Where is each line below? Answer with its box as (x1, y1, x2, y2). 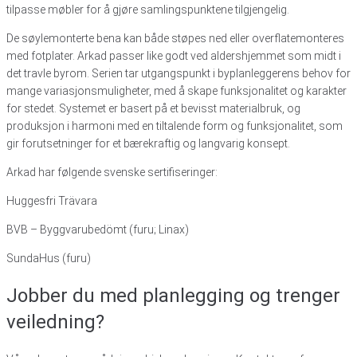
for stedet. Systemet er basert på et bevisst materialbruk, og (6, 101, 300, 115)
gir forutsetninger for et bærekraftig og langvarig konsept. (6, 136, 290, 150)
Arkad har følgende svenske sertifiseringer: (6, 165, 218, 178)
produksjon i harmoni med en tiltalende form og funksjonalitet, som (6, 119, 343, 132)
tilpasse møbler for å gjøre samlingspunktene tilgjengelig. (6, 2, 289, 16)
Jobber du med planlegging (6, 284, 245, 307)
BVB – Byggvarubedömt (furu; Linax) (6, 222, 189, 236)
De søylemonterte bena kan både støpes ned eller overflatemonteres (6, 31, 344, 45)
